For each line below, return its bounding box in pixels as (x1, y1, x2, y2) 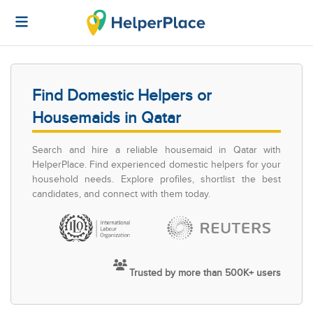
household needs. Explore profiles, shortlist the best (32, 173, 281, 185)
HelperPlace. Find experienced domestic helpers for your (32, 159, 281, 170)
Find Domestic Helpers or (32, 87, 212, 105)
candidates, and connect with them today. (32, 188, 210, 200)
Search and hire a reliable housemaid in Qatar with (32, 144, 281, 156)
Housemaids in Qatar (32, 109, 181, 128)
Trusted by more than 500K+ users (129, 267, 281, 279)
